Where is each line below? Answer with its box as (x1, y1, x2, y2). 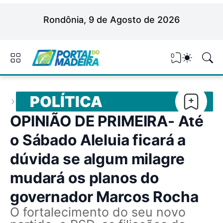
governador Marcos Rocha (10, 188, 199, 206)
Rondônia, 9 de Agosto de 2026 (43, 14, 180, 25)
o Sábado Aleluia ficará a (10, 131, 186, 149)
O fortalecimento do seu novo (10, 205, 186, 220)
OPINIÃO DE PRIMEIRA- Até (10, 112, 204, 130)
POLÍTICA (30, 93, 103, 111)
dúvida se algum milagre (10, 150, 185, 168)
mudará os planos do (10, 169, 159, 187)
